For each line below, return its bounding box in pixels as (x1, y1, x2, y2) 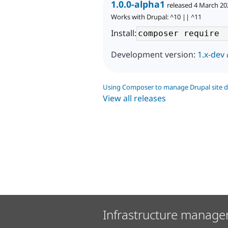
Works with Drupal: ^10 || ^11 (111, 12, 202, 22)
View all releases (103, 93, 166, 104)
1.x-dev (197, 49, 224, 61)
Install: (111, 27, 136, 39)
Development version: (111, 49, 197, 61)
